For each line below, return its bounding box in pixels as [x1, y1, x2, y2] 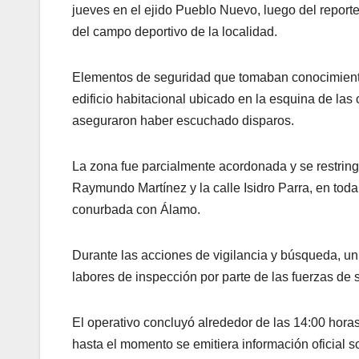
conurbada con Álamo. [72, 203, 200, 217]
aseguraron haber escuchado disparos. [72, 114, 294, 128]
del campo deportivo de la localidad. [72, 25, 277, 39]
